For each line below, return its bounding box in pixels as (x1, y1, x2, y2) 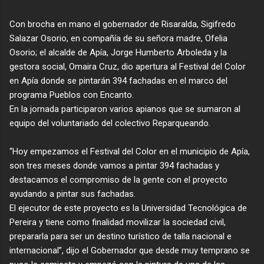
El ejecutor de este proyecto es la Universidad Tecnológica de (9, 202, 247, 213)
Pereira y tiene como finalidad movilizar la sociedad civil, (9, 216, 226, 227)
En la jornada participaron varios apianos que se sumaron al (9, 103, 240, 114)
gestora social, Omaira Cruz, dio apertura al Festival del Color (9, 61, 246, 72)
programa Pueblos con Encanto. (9, 89, 134, 100)
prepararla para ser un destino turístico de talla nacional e (9, 230, 232, 242)
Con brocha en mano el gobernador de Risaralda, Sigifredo (9, 18, 236, 29)
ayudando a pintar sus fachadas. (9, 188, 136, 199)
